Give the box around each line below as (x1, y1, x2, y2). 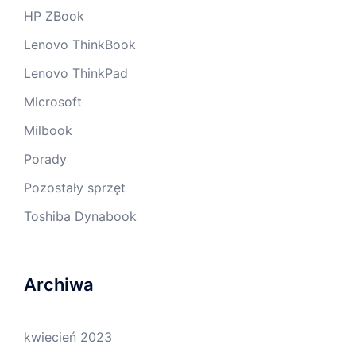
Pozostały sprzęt (24, 179, 126, 195)
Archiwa (24, 273, 94, 295)
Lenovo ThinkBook (24, 36, 136, 52)
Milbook (24, 122, 72, 138)
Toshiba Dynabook (24, 207, 137, 224)
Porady (24, 150, 67, 167)
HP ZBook (24, 7, 84, 24)
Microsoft (24, 93, 82, 110)
